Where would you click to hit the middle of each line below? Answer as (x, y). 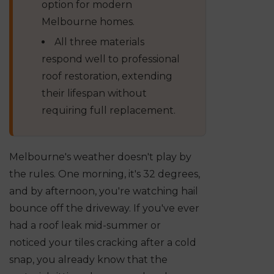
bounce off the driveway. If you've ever (104, 209)
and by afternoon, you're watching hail (104, 191)
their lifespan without (94, 94)
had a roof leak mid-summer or (85, 226)
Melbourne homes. (88, 22)
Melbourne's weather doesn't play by (100, 157)
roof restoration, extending (107, 76)
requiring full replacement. (109, 111)
